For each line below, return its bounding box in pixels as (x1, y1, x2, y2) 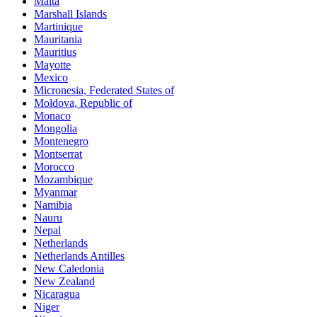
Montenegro (34, 134, 88, 147)
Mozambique (34, 173, 93, 185)
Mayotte (34, 58, 71, 71)
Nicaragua (34, 287, 80, 300)
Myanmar (34, 185, 77, 198)
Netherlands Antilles (34, 249, 125, 262)
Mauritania (34, 33, 82, 45)
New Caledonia (34, 262, 104, 275)
